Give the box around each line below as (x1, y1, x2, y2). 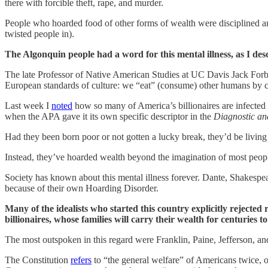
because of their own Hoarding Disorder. (5, 182, 159, 193)
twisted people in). (5, 28, 74, 39)
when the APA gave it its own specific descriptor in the (5, 111, 214, 121)
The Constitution (5, 254, 71, 265)
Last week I (5, 100, 51, 111)
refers (71, 254, 92, 265)
